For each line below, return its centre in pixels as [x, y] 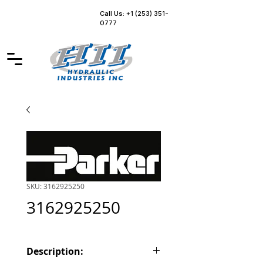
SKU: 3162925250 [55, 186]
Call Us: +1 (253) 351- [134, 14]
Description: [55, 251]
